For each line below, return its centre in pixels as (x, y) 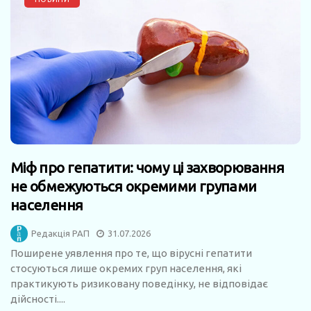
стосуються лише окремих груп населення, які (126, 269)
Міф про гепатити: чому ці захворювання (148, 168)
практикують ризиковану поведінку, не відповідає (139, 284)
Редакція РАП (60, 234)
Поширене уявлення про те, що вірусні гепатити (131, 253)
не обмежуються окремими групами (134, 186)
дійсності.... (38, 299)
